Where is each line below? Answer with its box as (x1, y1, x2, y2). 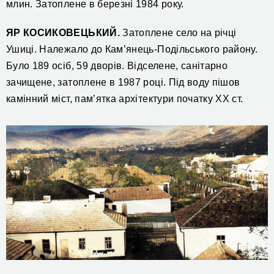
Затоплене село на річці (119, 28, 237, 39)
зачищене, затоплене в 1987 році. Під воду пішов (6, 77, 240, 88)
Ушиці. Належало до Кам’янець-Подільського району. (6, 44, 258, 55)
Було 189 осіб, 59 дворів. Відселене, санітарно (6, 61, 228, 72)
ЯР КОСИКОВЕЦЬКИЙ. (6, 28, 120, 39)
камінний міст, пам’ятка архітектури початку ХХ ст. (6, 94, 243, 105)
